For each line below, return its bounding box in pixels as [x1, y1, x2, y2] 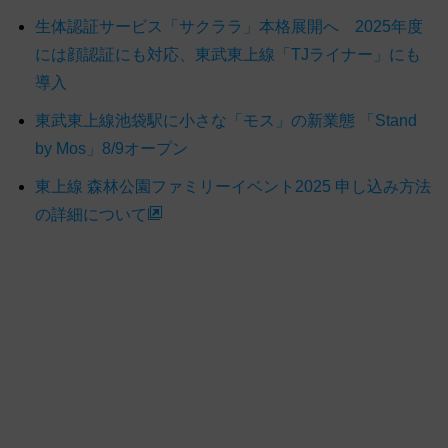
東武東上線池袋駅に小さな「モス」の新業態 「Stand [35, 112, 417, 130]
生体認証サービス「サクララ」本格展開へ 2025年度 [35, 18, 423, 36]
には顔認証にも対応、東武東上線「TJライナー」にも [35, 46, 421, 64]
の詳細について [35, 206, 147, 224]
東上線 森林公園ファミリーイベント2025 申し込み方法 [35, 178, 431, 196]
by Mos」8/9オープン [35, 140, 188, 158]
